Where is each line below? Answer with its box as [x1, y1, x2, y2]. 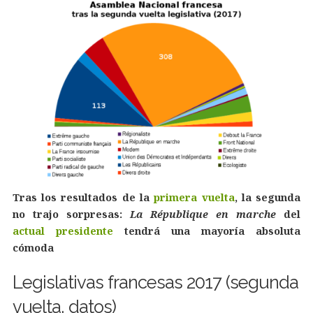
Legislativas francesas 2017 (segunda [12, 271, 298, 293]
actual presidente [12, 224, 113, 238]
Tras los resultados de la [12, 190, 154, 204]
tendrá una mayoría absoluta [112, 224, 301, 238]
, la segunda [234, 190, 301, 204]
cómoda [12, 240, 54, 254]
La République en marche [129, 207, 277, 221]
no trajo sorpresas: [12, 207, 130, 221]
